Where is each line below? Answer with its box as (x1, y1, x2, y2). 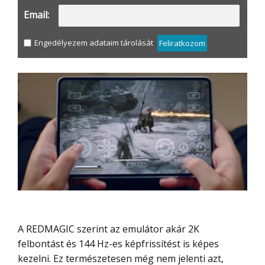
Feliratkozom (159, 37, 205, 49)
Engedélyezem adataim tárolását (33, 37, 153, 48)
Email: (24, 8, 49, 21)
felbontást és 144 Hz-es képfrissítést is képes (18, 237, 219, 250)
